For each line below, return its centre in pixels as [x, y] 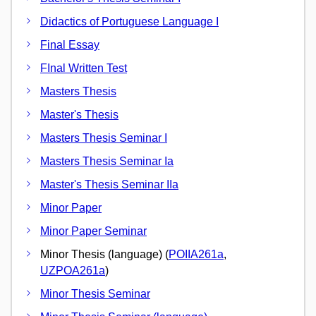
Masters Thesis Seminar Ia [107, 161]
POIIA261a [196, 254]
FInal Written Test [84, 68]
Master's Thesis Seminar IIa [109, 184]
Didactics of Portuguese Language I [129, 22]
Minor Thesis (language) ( [104, 254]
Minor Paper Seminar [93, 231]
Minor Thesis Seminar [95, 294]
